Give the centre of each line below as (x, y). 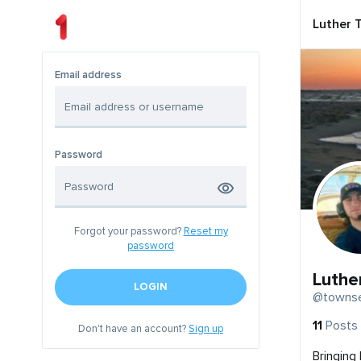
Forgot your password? (129, 232)
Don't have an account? (133, 329)
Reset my (205, 232)
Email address (88, 75)
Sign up (206, 329)
